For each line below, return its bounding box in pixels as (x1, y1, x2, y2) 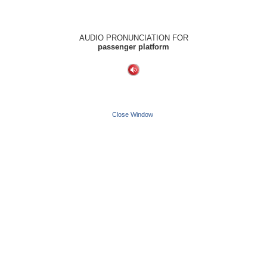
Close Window (112, 111, 153, 118)
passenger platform (98, 42, 169, 51)
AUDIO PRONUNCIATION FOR (79, 33, 188, 42)
